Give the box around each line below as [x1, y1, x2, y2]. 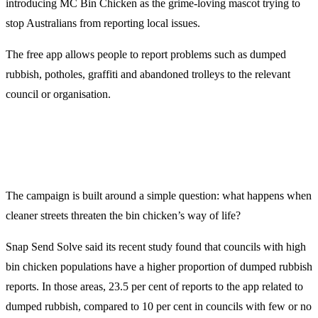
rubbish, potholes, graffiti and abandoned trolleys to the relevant [6, 68, 290, 81]
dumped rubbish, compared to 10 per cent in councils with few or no [6, 300, 312, 313]
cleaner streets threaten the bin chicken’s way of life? [6, 209, 241, 222]
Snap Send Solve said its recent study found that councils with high [6, 241, 306, 253]
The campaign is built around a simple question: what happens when [6, 190, 312, 202]
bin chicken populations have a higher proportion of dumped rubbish [6, 261, 312, 273]
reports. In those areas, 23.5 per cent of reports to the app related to [6, 280, 303, 293]
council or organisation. [6, 88, 111, 101]
